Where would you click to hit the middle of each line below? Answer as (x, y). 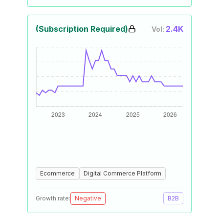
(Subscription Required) (82, 29)
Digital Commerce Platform (122, 173)
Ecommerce (57, 173)
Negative (88, 198)
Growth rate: (53, 198)
